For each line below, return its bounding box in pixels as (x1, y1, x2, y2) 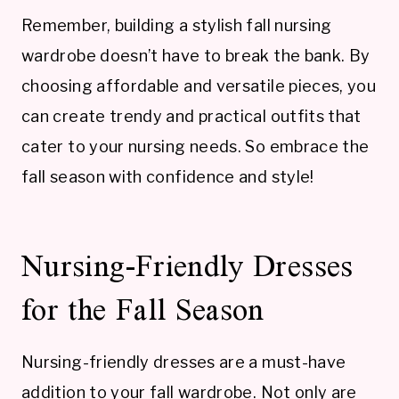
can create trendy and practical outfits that (21, 107, 362, 126)
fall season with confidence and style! (21, 167, 314, 187)
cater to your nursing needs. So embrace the (21, 137, 370, 157)
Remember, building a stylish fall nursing (21, 16, 332, 36)
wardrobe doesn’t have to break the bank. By (21, 46, 370, 66)
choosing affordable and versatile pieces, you (21, 77, 377, 96)
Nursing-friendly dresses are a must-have (21, 353, 346, 372)
